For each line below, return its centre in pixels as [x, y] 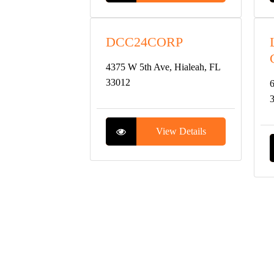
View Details [181, 131]
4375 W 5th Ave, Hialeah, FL [163, 67]
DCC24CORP [144, 42]
